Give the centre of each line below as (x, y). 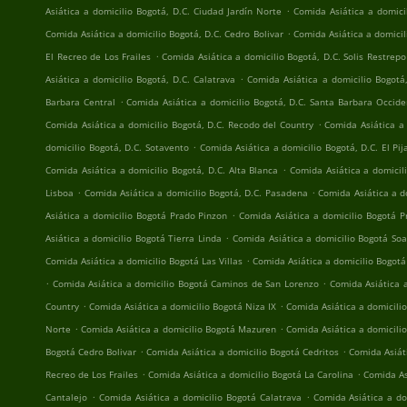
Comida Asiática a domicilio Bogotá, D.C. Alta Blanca (162, 170)
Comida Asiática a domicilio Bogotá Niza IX (183, 306)
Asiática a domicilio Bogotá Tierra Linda (134, 238)
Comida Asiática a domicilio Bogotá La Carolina (251, 374)
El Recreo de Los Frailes (99, 56)
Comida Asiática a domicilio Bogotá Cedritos (243, 352)
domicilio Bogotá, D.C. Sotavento (117, 147)
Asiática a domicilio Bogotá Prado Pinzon (137, 215)
